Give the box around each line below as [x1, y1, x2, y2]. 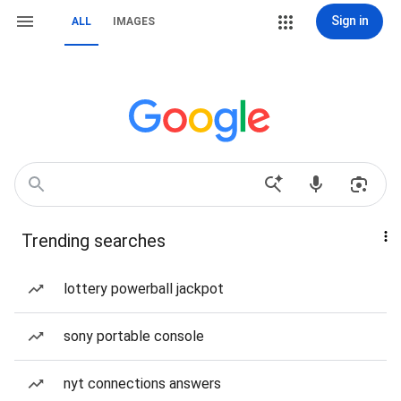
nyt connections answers [64, 375, 221, 392]
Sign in [330, 13, 369, 28]
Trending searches [21, 230, 166, 252]
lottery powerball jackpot [64, 280, 224, 297]
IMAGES [113, 15, 155, 28]
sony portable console [64, 328, 204, 345]
